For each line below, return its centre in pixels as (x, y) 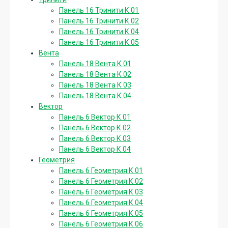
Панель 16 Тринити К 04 (99, 31)
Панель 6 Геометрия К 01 (101, 170)
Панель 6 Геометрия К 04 (101, 202)
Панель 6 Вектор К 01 (95, 117)
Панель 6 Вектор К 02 (95, 127)
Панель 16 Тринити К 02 (99, 21)
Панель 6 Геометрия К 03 (101, 192)
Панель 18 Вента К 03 (95, 85)
